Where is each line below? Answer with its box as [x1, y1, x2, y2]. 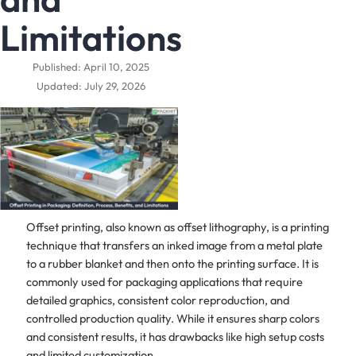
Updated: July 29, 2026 [37, 79, 145, 93]
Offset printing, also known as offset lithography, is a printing [25, 219, 329, 234]
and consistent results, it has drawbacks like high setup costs [25, 329, 324, 344]
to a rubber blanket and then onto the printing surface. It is [25, 256, 319, 271]
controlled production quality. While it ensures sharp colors [25, 311, 319, 326]
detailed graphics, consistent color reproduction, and [25, 292, 289, 308]
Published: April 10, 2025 [33, 60, 149, 74]
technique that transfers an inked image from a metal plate [25, 238, 323, 253]
